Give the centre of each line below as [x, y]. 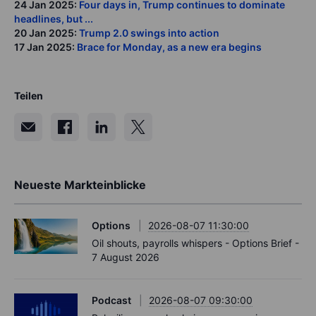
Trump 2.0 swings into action [149, 32]
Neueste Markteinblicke [80, 184]
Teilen [29, 95]
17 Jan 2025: [44, 47]
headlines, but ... [54, 18]
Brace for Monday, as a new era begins [168, 47]
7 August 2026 [126, 257]
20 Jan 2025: [47, 32]
